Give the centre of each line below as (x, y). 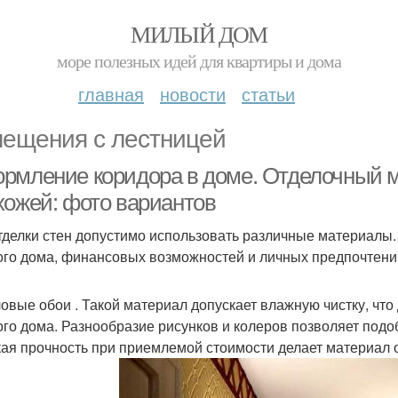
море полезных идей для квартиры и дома (199, 61)
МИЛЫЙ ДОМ (199, 34)
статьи (268, 94)
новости (193, 94)
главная (111, 94)
